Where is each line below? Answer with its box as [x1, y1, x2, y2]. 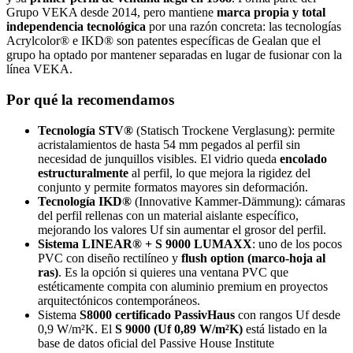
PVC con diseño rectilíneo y [38, 251, 181, 265]
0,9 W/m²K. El [38, 321, 115, 336]
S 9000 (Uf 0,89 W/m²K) [115, 321, 243, 336]
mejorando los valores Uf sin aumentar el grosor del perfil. [38, 222, 326, 236]
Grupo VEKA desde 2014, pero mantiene [6, 6, 217, 20]
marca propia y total [217, 6, 325, 20]
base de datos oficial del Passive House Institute [38, 336, 274, 350]
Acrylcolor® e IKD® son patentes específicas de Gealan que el [6, 34, 321, 48]
